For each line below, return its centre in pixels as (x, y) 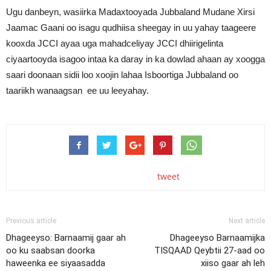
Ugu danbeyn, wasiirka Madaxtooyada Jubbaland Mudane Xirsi (130, 12)
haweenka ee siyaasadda (56, 263)
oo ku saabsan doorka (51, 250)
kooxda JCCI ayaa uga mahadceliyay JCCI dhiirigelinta (115, 43)
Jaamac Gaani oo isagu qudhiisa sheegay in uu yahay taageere (131, 28)
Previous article (31, 221)
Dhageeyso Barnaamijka (217, 238)
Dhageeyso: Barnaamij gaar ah (66, 238)
